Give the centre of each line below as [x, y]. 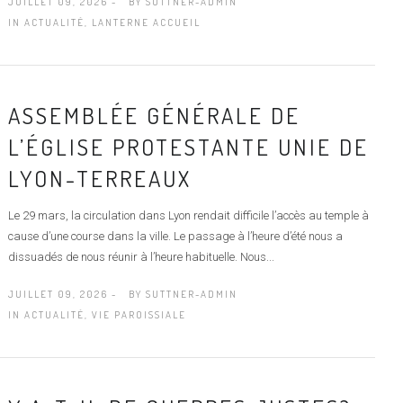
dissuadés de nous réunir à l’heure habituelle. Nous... [141, 256]
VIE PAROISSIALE [139, 314]
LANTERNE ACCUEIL [146, 22]
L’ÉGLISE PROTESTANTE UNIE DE [188, 146]
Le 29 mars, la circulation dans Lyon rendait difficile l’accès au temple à [188, 215]
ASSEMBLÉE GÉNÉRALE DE [154, 115]
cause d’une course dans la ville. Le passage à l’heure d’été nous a [175, 236]
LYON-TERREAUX [99, 178]
